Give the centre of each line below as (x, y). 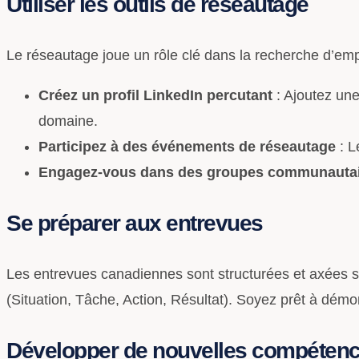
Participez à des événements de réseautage (187, 146)
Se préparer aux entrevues (135, 223)
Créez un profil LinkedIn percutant (155, 95)
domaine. (68, 121)
